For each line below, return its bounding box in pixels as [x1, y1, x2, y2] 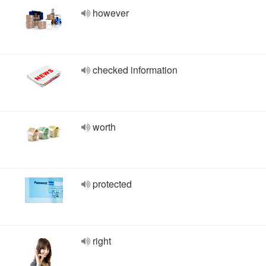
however [93, 6, 129, 20]
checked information [93, 63, 178, 77]
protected [93, 177, 132, 191]
